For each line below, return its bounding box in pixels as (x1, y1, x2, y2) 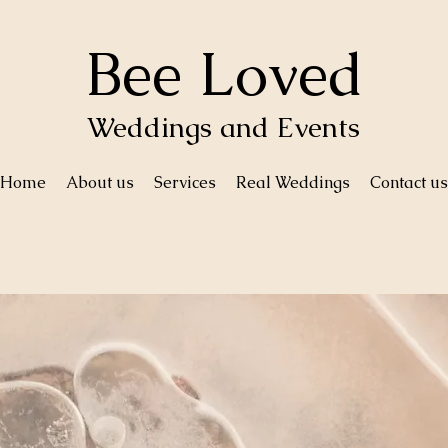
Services (153, 172, 216, 193)
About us (65, 172, 134, 193)
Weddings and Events (87, 109, 360, 145)
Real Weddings (235, 172, 350, 193)
